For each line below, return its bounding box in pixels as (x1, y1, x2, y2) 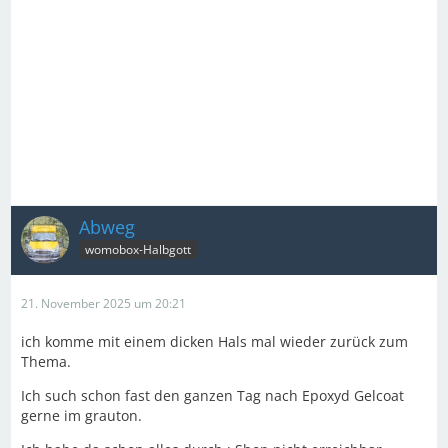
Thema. (21, 351, 71, 371)
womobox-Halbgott (85, 241, 191, 259)
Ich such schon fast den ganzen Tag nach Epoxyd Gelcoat (21, 385, 404, 405)
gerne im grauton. (21, 405, 142, 425)
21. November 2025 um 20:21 (21, 294, 186, 312)
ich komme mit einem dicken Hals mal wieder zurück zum (21, 331, 408, 351)
